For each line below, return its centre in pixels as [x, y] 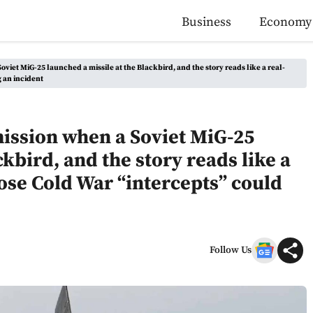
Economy [285, 22]
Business [206, 22]
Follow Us [231, 250]
